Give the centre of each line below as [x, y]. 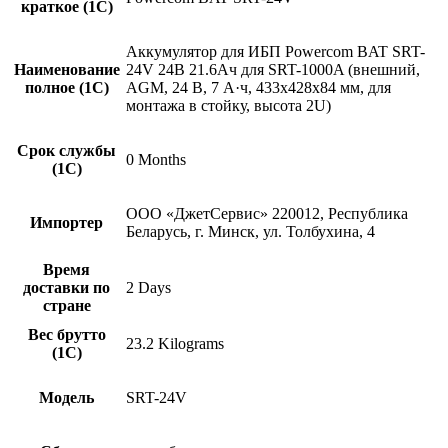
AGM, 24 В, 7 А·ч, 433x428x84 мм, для [258, 87]
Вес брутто [66, 334]
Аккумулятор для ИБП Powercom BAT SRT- [275, 51]
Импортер [66, 222]
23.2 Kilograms [175, 343]
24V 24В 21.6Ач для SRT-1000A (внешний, [273, 69]
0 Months [156, 159]
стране [66, 305]
